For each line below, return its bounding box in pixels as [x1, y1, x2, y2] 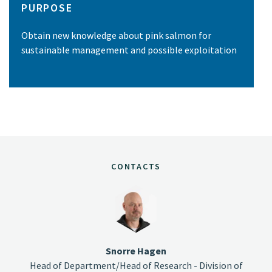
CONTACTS [111, 160, 161, 172]
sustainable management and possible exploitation [21, 44, 237, 56]
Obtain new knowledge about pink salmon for [21, 29, 211, 42]
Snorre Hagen [106, 245, 166, 257]
